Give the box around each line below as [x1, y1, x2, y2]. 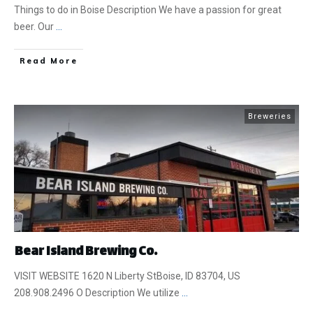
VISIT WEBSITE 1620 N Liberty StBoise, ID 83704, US [14, 270, 240, 282]
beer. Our [14, 21, 56, 33]
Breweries [248, 112, 291, 122]
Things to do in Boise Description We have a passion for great [14, 4, 282, 16]
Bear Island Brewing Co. [15, 241, 157, 264]
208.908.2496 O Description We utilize [14, 287, 182, 299]
